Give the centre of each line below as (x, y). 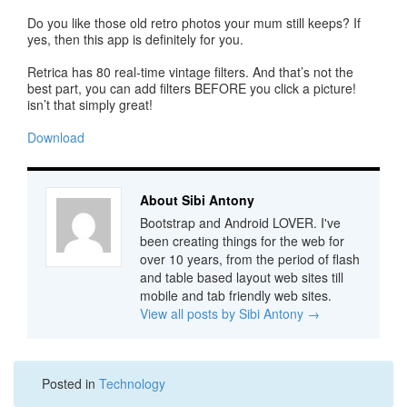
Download (56, 137)
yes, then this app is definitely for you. (135, 39)
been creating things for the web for (242, 240)
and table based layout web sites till (242, 277)
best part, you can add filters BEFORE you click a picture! (192, 88)
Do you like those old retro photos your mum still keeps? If (194, 22)
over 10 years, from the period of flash (250, 258)
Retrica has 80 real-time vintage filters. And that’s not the (190, 71)
